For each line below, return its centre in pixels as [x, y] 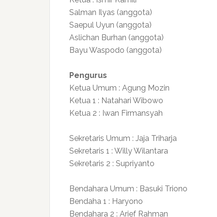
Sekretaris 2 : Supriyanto [112, 163]
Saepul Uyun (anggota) [110, 25]
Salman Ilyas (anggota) [111, 12]
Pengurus [88, 75]
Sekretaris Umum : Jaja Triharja [123, 138]
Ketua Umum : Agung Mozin [119, 88]
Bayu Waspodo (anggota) [116, 50]
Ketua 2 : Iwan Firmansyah [116, 113]
